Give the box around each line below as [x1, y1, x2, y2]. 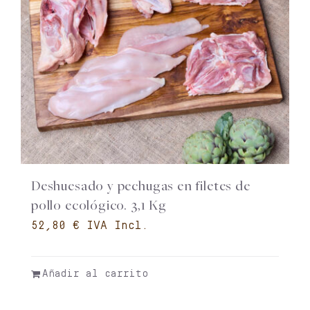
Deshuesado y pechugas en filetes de [30, 179, 250, 194]
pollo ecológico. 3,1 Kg [30, 199, 167, 214]
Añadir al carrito [42, 268, 148, 280]
